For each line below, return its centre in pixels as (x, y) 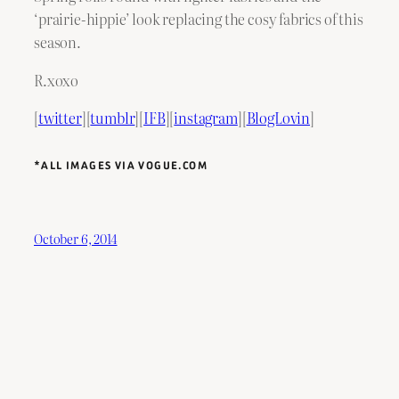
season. (57, 42)
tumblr (113, 118)
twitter (60, 118)
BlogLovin (278, 118)
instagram (206, 118)
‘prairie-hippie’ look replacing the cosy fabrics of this (199, 19)
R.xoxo (57, 80)
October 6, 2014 (76, 239)
